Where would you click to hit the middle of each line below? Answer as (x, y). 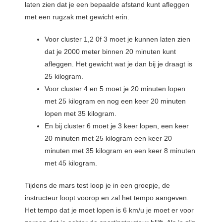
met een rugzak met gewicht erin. (77, 17)
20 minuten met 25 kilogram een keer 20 (108, 138)
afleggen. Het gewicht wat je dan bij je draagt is (118, 64)
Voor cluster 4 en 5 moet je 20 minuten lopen (115, 88)
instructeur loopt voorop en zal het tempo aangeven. (107, 197)
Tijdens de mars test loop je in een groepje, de (97, 185)
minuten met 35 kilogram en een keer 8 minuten (120, 150)
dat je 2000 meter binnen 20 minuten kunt (110, 51)
